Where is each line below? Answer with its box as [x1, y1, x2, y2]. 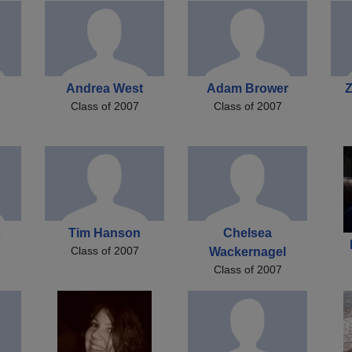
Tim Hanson [68, 226, 141, 240]
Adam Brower [207, 81, 288, 95]
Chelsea [223, 226, 272, 240]
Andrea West [66, 81, 143, 95]
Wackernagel [209, 245, 286, 259]
